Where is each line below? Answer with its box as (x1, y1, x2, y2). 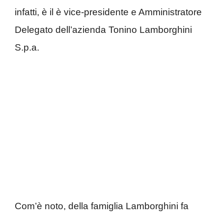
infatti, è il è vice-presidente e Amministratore (15, 7, 202, 18)
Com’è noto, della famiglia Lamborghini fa (15, 200, 189, 211)
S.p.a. (15, 42, 39, 53)
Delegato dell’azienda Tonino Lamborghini (15, 25, 192, 35)
